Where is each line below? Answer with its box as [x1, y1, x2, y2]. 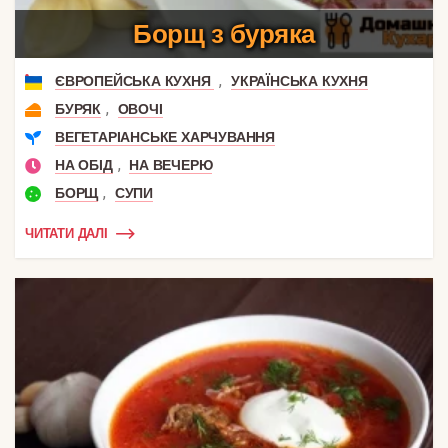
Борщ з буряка [133, 18, 315, 49]
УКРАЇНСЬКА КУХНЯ [231, 72, 368, 89]
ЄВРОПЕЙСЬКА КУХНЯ [55, 72, 215, 89]
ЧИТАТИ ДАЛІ [25, 226, 108, 242]
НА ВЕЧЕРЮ [129, 156, 213, 173]
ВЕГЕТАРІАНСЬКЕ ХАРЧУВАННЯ [55, 128, 275, 145]
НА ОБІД [55, 156, 113, 173]
